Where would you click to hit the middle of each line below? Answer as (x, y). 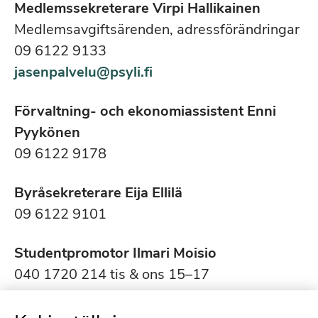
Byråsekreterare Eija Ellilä (98, 193)
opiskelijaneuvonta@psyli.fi (104, 296)
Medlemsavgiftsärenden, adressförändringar (157, 29)
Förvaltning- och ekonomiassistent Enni (145, 111)
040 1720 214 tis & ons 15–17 (112, 274)
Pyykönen (47, 132)
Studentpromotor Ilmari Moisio (115, 253)
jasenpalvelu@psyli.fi (83, 72)
